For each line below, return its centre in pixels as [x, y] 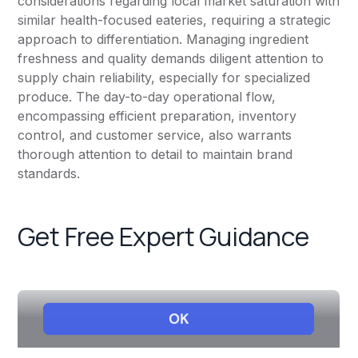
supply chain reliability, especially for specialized [164, 78]
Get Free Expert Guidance [163, 237]
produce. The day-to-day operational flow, [147, 97]
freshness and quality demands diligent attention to [171, 59]
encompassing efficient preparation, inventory [157, 116]
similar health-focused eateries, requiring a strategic [175, 20]
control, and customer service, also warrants [155, 135]
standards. [49, 174]
